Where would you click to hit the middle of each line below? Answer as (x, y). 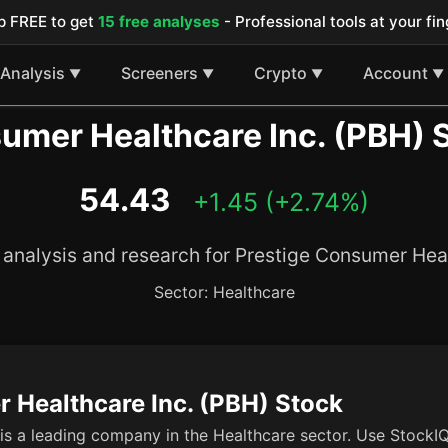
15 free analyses (159, 21)
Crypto (280, 72)
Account (395, 72)
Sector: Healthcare (224, 292)
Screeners (159, 72)
